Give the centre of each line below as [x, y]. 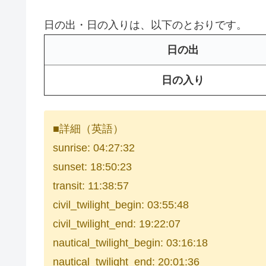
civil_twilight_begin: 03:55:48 [121, 205]
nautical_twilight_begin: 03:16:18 [130, 243]
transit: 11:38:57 [91, 186]
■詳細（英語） [88, 129]
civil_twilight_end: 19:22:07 [117, 224]
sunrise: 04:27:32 [94, 148]
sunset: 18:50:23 [92, 167]
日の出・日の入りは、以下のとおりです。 [145, 25]
